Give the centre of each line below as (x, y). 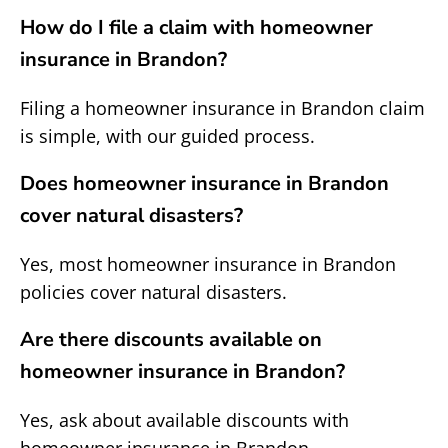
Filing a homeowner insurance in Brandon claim (222, 108)
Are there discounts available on (171, 339)
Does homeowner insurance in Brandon (204, 183)
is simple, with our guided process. (167, 136)
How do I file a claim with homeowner (196, 27)
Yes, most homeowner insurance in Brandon (208, 264)
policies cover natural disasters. (153, 292)
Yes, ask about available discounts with (184, 420)
